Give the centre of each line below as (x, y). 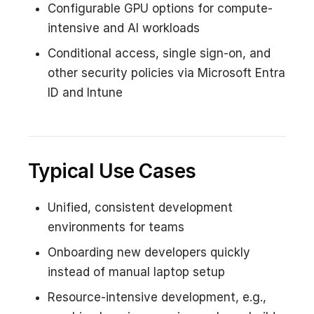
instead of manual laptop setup (136, 272)
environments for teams (116, 227)
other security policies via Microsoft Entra (166, 73)
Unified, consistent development (140, 207)
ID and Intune (85, 92)
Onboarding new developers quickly (149, 252)
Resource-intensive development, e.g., (157, 297)
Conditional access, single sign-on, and (159, 53)
